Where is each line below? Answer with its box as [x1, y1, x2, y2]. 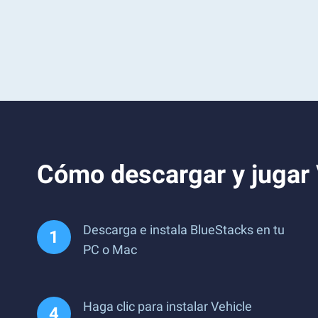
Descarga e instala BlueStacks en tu [83, 222, 285, 237]
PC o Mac [83, 242, 137, 257]
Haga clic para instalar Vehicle [83, 299, 252, 314]
